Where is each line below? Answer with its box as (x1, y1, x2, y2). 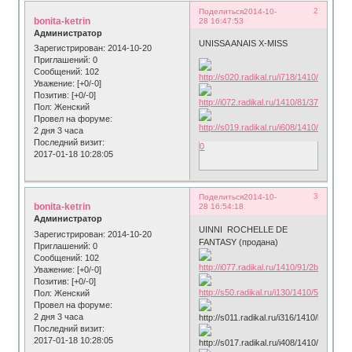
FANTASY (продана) (199, 236, 279, 247)
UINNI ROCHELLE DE (199, 224, 288, 234)
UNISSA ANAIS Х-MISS (199, 38, 288, 49)
